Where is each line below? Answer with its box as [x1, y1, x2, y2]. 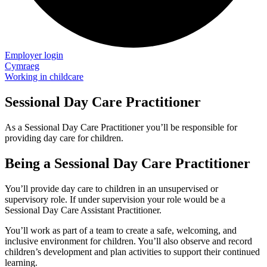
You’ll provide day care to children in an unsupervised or [5, 183, 218, 194]
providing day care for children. [5, 132, 123, 143]
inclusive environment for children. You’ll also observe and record [5, 235, 252, 246]
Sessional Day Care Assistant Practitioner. [5, 204, 162, 215]
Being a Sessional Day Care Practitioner [5, 155, 250, 171]
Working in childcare [5, 72, 83, 82]
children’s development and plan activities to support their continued [5, 246, 260, 257]
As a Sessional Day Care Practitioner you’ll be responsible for [5, 122, 237, 132]
